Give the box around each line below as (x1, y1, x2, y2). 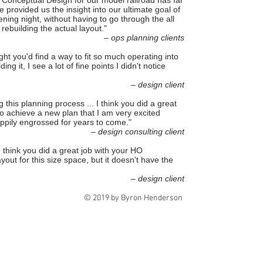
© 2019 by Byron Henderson (84, 193, 183, 203)
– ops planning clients (104, 33, 184, 42)
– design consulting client (91, 127, 184, 136)
